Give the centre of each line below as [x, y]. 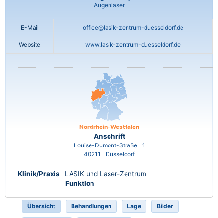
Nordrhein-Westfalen [109, 127]
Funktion [80, 184]
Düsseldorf [120, 154]
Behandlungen [91, 206]
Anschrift [109, 136]
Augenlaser [109, 5]
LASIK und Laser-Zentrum [106, 174]
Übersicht [41, 206]
